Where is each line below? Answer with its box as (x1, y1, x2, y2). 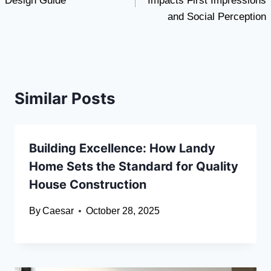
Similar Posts (15, 89, 116, 108)
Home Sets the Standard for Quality (29, 159, 238, 174)
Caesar (42, 206, 74, 217)
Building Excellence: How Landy (29, 141, 215, 156)
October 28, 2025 (86, 206, 160, 217)
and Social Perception (168, 11, 266, 23)
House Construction (29, 177, 146, 192)
